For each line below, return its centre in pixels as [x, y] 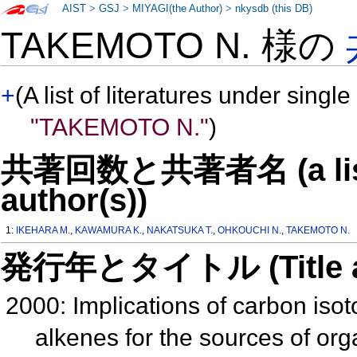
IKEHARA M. [43, 231]
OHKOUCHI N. [250, 231]
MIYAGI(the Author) [178, 9]
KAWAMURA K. [109, 231]
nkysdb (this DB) [274, 9]
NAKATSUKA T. [180, 231]
